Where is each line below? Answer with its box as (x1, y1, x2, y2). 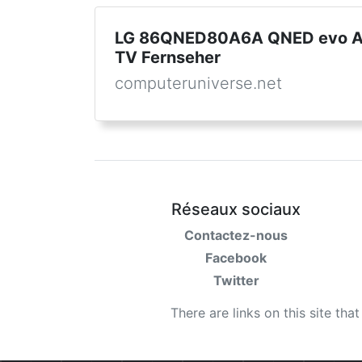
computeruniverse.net (115, 74, 282, 93)
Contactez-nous (184, 227, 288, 243)
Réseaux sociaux (171, 200, 301, 219)
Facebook (205, 250, 267, 266)
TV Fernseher (115, 48, 221, 67)
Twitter (213, 272, 259, 288)
